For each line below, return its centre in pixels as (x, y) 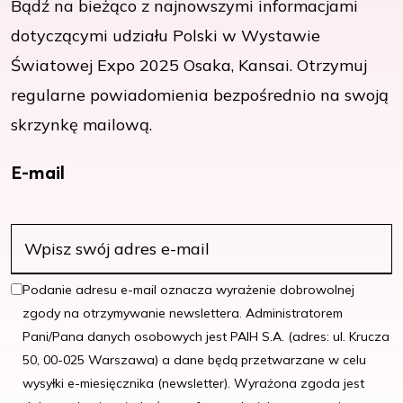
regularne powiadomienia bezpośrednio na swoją (200, 94)
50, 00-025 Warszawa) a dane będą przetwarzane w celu (194, 360)
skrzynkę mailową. (81, 124)
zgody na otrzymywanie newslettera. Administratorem (183, 313)
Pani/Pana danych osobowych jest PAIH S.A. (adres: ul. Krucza (206, 337)
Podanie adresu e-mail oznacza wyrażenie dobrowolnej (188, 290)
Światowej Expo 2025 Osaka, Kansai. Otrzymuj (189, 65)
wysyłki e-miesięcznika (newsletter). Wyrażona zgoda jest (193, 384)
